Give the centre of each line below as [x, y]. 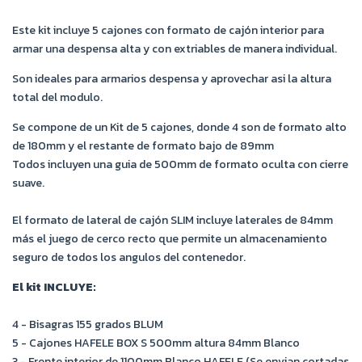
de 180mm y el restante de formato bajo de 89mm [143, 146]
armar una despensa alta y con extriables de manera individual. [175, 49]
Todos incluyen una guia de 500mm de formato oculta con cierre [180, 164]
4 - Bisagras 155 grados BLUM [88, 324]
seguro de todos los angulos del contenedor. [129, 257]
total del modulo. [57, 97]
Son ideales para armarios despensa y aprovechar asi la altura [172, 79]
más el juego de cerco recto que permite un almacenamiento [170, 239]
